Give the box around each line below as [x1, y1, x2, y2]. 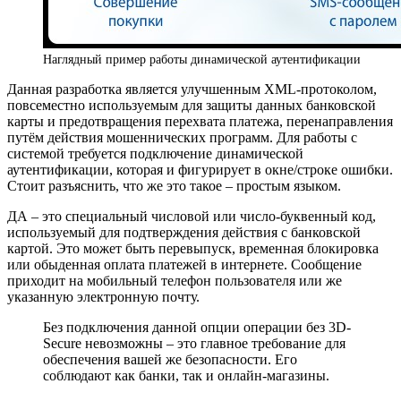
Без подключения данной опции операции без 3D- [43, 319, 351, 335]
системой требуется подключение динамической [7, 145, 303, 161]
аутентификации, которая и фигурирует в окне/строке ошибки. [7, 161, 393, 177]
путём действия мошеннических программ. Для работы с [7, 129, 357, 145]
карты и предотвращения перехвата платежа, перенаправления [7, 113, 393, 129]
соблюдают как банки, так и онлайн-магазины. [43, 367, 329, 383]
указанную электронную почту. [7, 288, 200, 304]
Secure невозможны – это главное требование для [43, 335, 346, 351]
